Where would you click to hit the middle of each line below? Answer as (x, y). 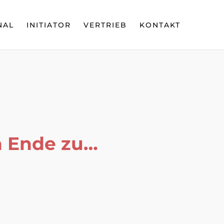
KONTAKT (160, 25)
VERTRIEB (105, 25)
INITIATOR (49, 25)
